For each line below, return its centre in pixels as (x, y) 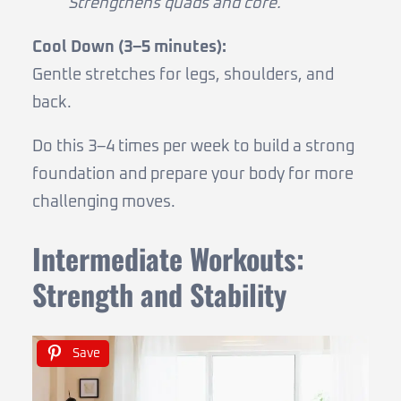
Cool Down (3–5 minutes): (129, 48)
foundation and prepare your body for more (193, 175)
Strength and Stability (159, 294)
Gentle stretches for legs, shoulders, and (183, 76)
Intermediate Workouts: (168, 258)
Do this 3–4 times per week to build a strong (193, 147)
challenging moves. (104, 203)
